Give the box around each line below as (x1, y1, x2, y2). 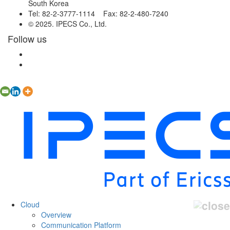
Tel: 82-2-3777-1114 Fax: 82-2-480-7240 (28, 8, 168, 19)
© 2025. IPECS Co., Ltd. (28, 18, 107, 29)
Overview (41, 209, 71, 220)
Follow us (8, 32, 47, 46)
